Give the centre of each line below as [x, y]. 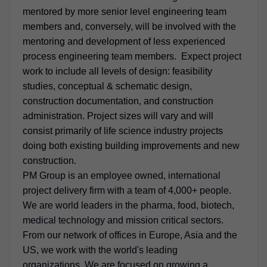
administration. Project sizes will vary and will [118, 116]
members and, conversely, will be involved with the [129, 26]
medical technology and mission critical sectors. [123, 220]
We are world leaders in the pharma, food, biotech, [128, 205]
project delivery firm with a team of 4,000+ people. [128, 190]
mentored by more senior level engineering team [124, 11]
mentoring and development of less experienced [124, 41]
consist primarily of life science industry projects [122, 131]
